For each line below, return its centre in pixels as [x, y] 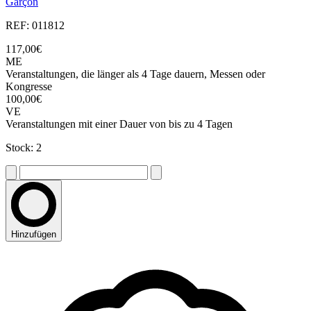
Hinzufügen [34, 235]
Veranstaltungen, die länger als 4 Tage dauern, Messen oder [135, 74]
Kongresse [29, 87]
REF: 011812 [35, 26]
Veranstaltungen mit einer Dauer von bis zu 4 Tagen [119, 124]
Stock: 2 [24, 148]
